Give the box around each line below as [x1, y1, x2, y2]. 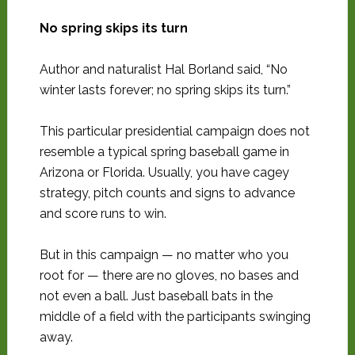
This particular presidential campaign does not [39, 124, 310, 139]
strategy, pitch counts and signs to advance [39, 185, 295, 200]
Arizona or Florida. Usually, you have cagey [39, 165, 289, 180]
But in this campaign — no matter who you [39, 247, 288, 262]
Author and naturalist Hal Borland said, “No [39, 62, 288, 77]
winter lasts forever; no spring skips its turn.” [39, 82, 291, 97]
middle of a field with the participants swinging [39, 309, 311, 324]
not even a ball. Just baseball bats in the [39, 288, 273, 303]
